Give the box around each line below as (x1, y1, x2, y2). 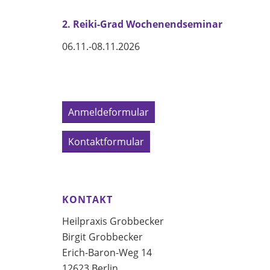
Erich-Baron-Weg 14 (62, 245, 152, 259)
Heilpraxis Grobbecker (62, 214, 165, 228)
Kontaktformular (68, 135, 145, 149)
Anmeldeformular (68, 105, 149, 119)
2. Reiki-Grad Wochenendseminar (62, 17, 223, 31)
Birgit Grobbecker (62, 230, 143, 243)
